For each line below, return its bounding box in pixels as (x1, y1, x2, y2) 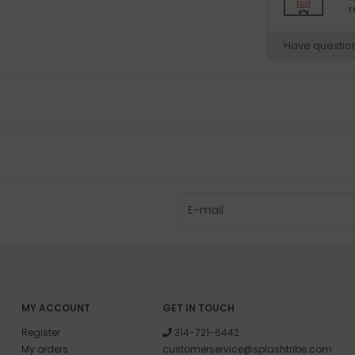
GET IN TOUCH (162, 300, 235, 315)
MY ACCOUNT (21, 300, 90, 315)
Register (21, 325, 60, 339)
